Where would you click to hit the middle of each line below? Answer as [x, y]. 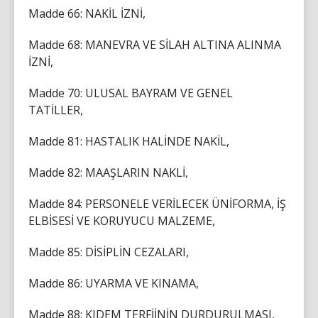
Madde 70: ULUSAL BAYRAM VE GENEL [131, 93]
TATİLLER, [56, 110]
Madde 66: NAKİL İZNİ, [87, 13]
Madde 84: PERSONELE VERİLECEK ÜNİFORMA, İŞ [157, 203]
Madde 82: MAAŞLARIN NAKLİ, [108, 172]
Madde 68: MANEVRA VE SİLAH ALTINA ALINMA [155, 44]
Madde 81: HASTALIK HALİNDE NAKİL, [129, 141]
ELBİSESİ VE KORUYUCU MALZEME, [122, 220]
